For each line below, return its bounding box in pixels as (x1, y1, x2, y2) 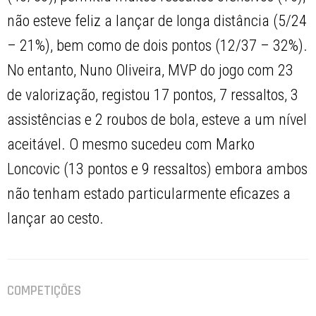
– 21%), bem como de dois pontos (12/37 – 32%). (7, 37, 308, 55)
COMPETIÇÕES (7, 282, 82, 300)
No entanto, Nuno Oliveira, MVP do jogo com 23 (7, 61, 294, 80)
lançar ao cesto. (7, 209, 104, 228)
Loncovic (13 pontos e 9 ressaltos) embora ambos (7, 160, 308, 178)
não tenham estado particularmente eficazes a (7, 185, 291, 203)
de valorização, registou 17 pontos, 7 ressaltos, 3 (7, 86, 299, 104)
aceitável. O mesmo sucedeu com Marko (7, 135, 255, 154)
